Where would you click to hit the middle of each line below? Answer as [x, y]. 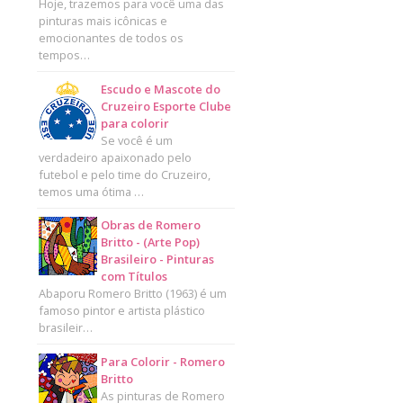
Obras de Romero [150, 225]
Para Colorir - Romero [162, 361]
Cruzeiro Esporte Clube [166, 106]
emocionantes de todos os [111, 38]
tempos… [64, 55]
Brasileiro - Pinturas [157, 260]
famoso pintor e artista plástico [121, 311]
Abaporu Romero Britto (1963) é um [132, 294]
